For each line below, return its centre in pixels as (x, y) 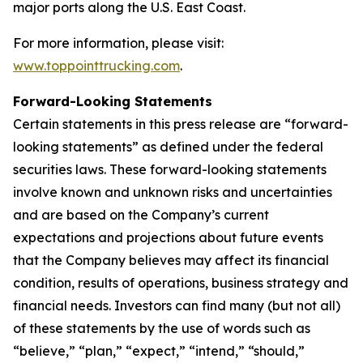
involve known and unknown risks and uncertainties (173, 192)
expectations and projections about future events (168, 237)
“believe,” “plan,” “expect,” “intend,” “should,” (159, 351)
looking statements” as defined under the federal (168, 147)
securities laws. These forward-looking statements (170, 169)
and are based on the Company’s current (141, 215)
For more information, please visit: (118, 43)
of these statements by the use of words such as (162, 328)
